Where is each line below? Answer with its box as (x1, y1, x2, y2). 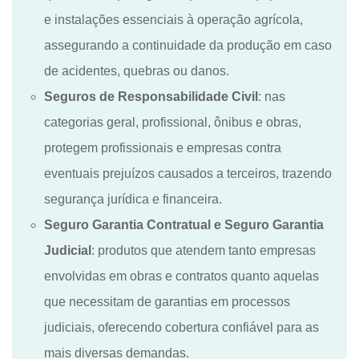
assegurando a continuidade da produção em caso (44, 38, 332, 52)
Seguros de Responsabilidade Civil (44, 89, 258, 103)
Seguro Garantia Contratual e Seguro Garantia (44, 217, 324, 232)
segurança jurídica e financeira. (44, 192, 222, 206)
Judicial (44, 243, 91, 257)
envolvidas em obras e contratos (44, 268, 228, 283)
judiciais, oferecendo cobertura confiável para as (44, 320, 319, 334)
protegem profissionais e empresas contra (44, 140, 281, 155)
